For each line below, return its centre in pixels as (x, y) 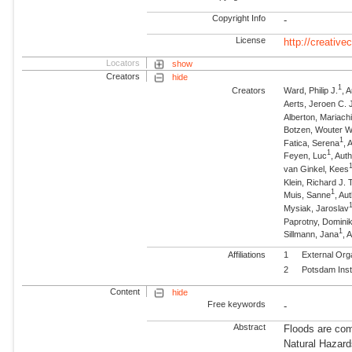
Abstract (249, 326)
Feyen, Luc (306, 156)
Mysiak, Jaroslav (317, 208)
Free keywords (237, 304)
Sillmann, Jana (312, 235)
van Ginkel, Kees (317, 169)
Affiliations (247, 255)
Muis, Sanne (308, 195)
